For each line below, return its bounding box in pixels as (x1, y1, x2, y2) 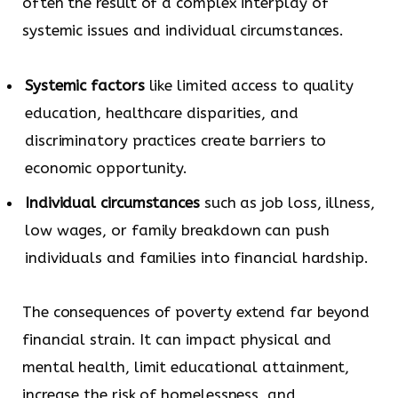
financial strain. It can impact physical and (22, 330, 332, 349)
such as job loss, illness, (199, 193, 375, 211)
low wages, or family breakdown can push (25, 220, 330, 239)
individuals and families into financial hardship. (25, 248, 369, 267)
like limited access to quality (144, 76, 354, 95)
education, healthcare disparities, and (25, 104, 298, 123)
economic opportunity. (25, 159, 188, 178)
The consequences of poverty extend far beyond (22, 303, 370, 322)
